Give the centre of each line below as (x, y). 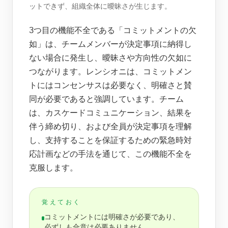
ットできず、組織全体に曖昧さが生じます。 (100, 7)
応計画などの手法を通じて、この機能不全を (110, 154)
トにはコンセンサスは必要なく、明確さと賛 (110, 85)
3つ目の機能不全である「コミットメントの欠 (113, 31)
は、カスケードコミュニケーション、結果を (110, 113)
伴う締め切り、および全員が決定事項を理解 (110, 127)
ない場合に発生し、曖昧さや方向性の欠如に (110, 58)
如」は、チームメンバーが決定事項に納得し (110, 44)
